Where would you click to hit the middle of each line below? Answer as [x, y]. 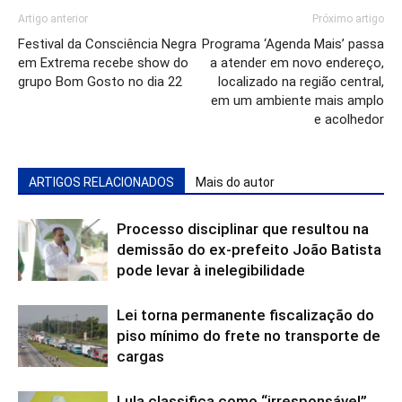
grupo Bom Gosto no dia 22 [100, 82]
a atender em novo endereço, [297, 63]
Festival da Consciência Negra [107, 44]
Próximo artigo [348, 19]
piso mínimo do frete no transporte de [249, 336]
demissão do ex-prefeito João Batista [249, 249]
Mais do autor [235, 182]
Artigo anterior [53, 19]
